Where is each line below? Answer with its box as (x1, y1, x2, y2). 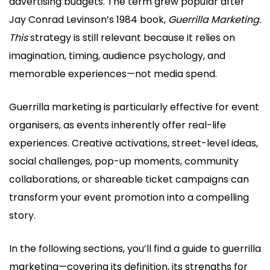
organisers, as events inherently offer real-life (9, 118, 226, 133)
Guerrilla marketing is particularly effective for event (9, 100, 259, 115)
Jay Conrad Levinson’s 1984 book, (9, 13, 168, 27)
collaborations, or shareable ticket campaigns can (9, 172, 249, 187)
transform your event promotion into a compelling (9, 190, 249, 205)
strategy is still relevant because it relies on (28, 31, 235, 45)
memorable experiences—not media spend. (9, 67, 217, 81)
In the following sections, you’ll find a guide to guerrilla (9, 242, 261, 256)
